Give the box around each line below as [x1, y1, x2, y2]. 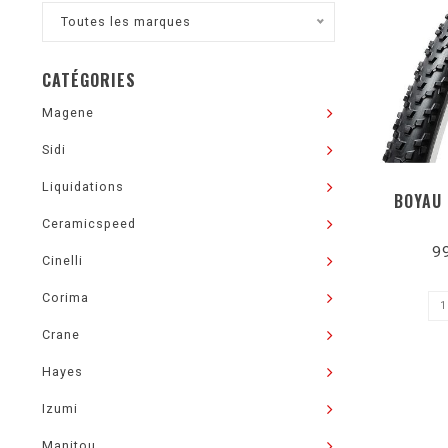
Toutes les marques [61, 14, 191, 29]
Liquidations [42, 179, 124, 194]
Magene [42, 105, 94, 120]
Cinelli [42, 253, 83, 268]
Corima [42, 290, 89, 305]
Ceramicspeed [42, 216, 136, 231]
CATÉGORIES [42, 68, 136, 92]
